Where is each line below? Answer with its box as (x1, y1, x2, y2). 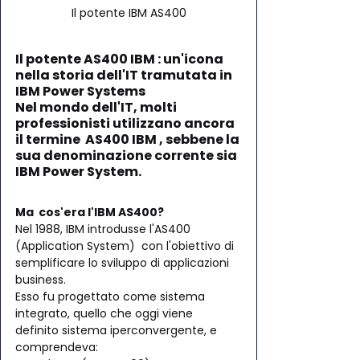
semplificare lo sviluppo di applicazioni (15, 255, 232, 272)
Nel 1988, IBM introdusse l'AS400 (15, 221, 194, 238)
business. (15, 272, 72, 288)
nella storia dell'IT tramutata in (15, 66, 235, 85)
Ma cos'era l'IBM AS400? (15, 204, 166, 221)
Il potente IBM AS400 (71, 5, 186, 22)
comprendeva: (15, 339, 98, 356)
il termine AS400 (15, 130, 132, 149)
